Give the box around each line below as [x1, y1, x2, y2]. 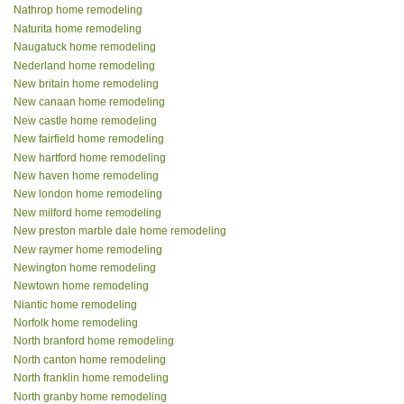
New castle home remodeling [14, 114, 157, 127]
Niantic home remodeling [14, 298, 137, 311]
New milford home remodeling [14, 206, 161, 219]
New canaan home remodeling [14, 96, 165, 109]
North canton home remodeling [14, 353, 166, 366]
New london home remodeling [14, 188, 162, 201]
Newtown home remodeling [14, 280, 149, 293]
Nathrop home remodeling [14, 4, 142, 17]
